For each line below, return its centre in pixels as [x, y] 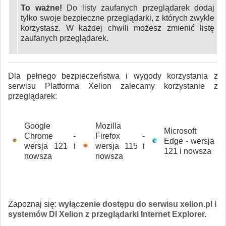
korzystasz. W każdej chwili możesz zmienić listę [118, 28]
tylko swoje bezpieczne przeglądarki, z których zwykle [118, 18]
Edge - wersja [189, 141]
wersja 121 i [50, 146]
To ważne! [41, 8]
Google [37, 126]
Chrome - [50, 136]
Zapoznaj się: [33, 204]
